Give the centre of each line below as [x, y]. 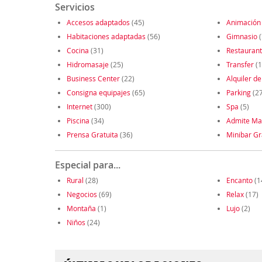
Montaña [81, 208]
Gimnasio [242, 37]
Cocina [77, 51]
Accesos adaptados [98, 23]
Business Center [93, 79]
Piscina [78, 121]
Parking [238, 93]
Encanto [239, 180]
